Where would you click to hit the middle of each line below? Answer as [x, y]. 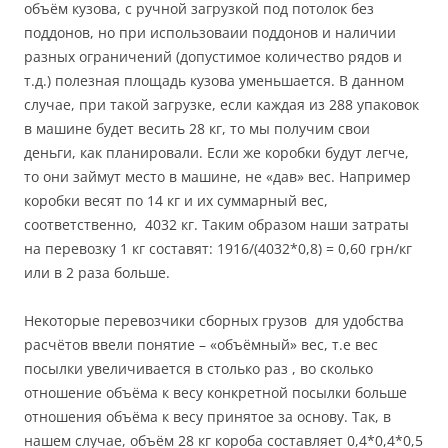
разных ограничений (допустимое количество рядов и [213, 57]
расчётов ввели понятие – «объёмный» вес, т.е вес [201, 345]
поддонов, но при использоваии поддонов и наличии [210, 33]
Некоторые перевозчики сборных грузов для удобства [214, 321]
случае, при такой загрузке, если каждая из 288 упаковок [221, 105]
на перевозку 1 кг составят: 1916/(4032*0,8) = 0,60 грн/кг [218, 249]
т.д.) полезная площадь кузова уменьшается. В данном [214, 81]
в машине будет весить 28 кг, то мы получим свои [197, 129]
